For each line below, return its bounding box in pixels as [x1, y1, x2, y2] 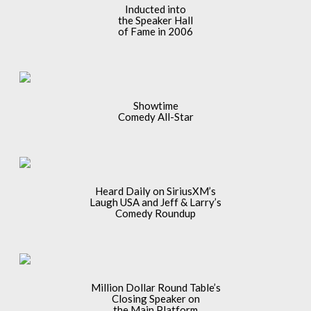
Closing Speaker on [111, 292, 200, 305]
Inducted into [125, 2, 186, 15]
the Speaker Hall [118, 13, 193, 26]
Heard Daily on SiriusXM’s [95, 184, 216, 197]
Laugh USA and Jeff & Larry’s [90, 195, 221, 208]
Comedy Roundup [115, 206, 196, 219]
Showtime [133, 99, 178, 112]
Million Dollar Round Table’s [90, 280, 221, 294]
